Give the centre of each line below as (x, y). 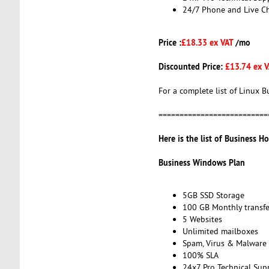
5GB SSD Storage (213, 195)
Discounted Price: (192, 66)
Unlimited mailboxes (220, 231)
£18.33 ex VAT (208, 42)
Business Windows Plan (201, 162)
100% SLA (200, 255)
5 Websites (202, 219)
